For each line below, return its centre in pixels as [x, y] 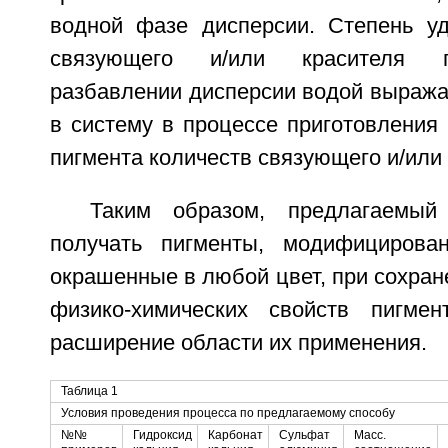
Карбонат [235, 434]
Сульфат [304, 434]
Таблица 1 [89, 390]
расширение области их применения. [238, 342]
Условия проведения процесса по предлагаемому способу [227, 412]
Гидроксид [162, 434]
